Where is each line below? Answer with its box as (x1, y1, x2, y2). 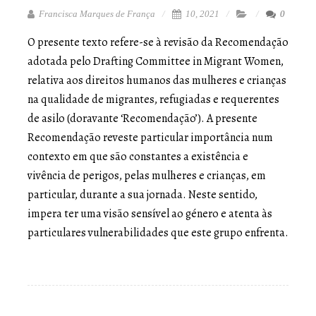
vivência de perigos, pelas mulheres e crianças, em (28, 167, 266, 183)
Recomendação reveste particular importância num (28, 129, 273, 145)
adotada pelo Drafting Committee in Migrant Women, (28, 53, 284, 69)
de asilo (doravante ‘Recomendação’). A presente (28, 110, 257, 126)
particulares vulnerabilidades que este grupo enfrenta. (28, 224, 288, 241)
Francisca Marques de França (37, 8, 155, 19)
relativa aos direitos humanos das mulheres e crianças (28, 72, 286, 88)
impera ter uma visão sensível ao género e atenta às (28, 205, 272, 221)
